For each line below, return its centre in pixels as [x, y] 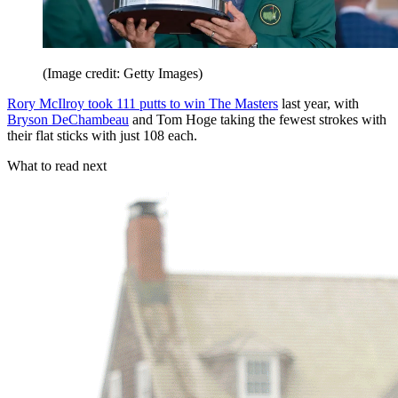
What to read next [57, 165]
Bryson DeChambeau [68, 119]
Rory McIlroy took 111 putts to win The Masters [143, 103]
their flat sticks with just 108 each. [102, 135]
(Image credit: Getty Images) [123, 73]
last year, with [318, 103]
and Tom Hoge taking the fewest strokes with [258, 119]
